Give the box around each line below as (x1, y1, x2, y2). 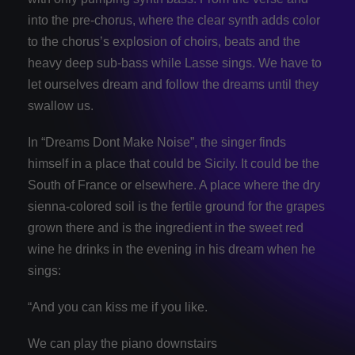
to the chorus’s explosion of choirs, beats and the (28, 34, 300, 48)
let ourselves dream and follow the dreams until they (28, 77, 319, 91)
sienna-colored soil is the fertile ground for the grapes (28, 200, 325, 213)
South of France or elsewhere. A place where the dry (28, 178, 320, 192)
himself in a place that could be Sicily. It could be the (28, 157, 319, 170)
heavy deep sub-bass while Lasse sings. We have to (28, 55, 322, 70)
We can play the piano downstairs (28, 337, 217, 351)
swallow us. (28, 98, 94, 113)
